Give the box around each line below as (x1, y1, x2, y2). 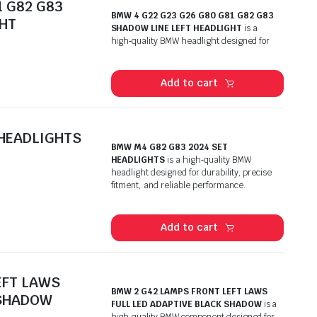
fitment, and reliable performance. (110, 179, 246, 191)
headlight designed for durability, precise (110, 166, 272, 178)
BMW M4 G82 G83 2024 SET (110, 141, 228, 153)
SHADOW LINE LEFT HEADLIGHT (110, 22, 242, 34)
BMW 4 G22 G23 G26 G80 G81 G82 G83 (110, 9, 274, 21)
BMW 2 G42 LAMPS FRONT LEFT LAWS (110, 285, 267, 297)
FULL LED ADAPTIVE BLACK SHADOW (110, 298, 262, 310)
